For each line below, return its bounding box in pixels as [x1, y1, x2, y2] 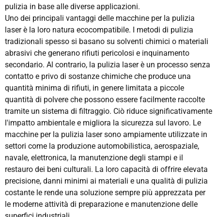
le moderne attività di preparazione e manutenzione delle [5, 199, 198, 209]
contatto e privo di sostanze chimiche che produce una [5, 71, 191, 81]
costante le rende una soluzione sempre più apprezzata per [5, 187, 205, 197]
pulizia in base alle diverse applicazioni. [5, 1, 140, 11]
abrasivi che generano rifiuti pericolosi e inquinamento [5, 48, 189, 58]
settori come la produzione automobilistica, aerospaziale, [5, 141, 199, 151]
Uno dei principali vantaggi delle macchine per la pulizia [5, 13, 195, 23]
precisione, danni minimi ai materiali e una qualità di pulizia [5, 176, 208, 186]
